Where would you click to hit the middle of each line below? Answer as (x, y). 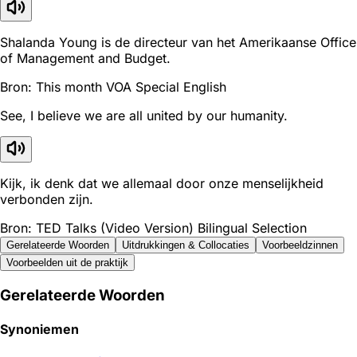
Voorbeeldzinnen (300, 245)
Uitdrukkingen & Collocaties (186, 245)
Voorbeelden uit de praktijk (67, 262)
